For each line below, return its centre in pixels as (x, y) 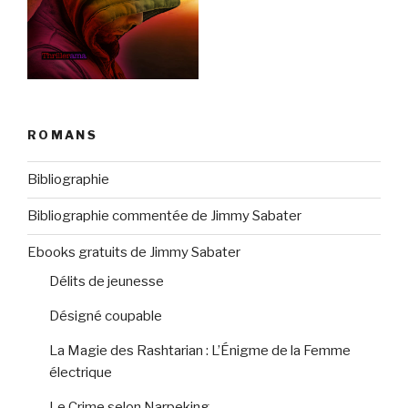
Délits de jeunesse (107, 281)
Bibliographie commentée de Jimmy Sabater (164, 216)
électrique (81, 372)
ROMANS (63, 135)
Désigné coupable (106, 316)
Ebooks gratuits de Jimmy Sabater (134, 253)
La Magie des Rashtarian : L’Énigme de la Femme (200, 350)
